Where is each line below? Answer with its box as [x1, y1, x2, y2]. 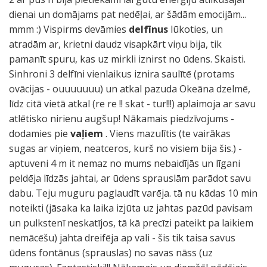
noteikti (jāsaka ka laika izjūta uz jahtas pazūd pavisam [9, 201, 253, 215]
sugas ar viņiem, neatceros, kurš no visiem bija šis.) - [9, 142, 242, 155]
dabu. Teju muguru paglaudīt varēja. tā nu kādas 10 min [9, 187, 257, 200]
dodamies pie [9, 127, 70, 140]
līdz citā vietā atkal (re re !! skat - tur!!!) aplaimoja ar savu [9, 97, 256, 110]
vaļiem [70, 127, 105, 140]
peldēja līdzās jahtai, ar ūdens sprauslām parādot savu [9, 172, 251, 185]
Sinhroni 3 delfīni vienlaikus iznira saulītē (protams [9, 67, 235, 80]
